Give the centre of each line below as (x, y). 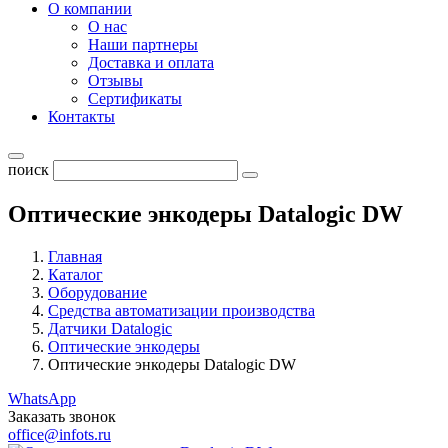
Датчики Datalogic (110, 328)
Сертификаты (135, 98)
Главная (75, 256)
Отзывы (115, 80)
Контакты (81, 116)
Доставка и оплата (151, 62)
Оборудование (97, 292)
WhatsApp (42, 398)
